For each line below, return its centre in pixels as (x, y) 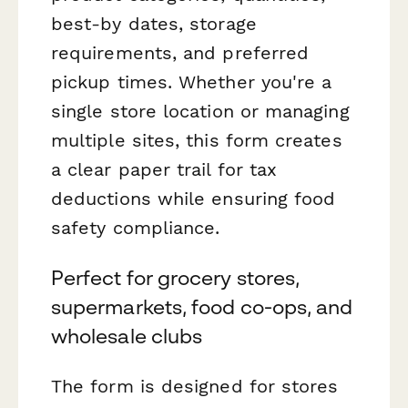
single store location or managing (200, 111)
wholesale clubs (127, 336)
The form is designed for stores (195, 386)
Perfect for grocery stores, (176, 277)
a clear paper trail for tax (164, 169)
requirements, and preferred (180, 52)
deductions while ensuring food (194, 198)
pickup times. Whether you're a (192, 82)
